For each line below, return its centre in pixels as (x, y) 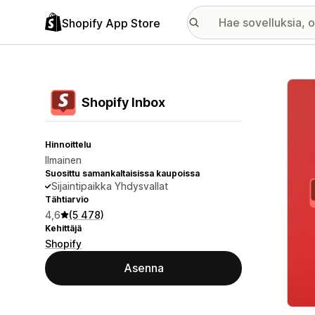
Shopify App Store (111, 23)
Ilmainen (63, 160)
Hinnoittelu (68, 144)
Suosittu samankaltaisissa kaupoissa (122, 173)
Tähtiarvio (67, 199)
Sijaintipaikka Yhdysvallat (110, 186)
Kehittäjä (63, 228)
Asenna (143, 268)
